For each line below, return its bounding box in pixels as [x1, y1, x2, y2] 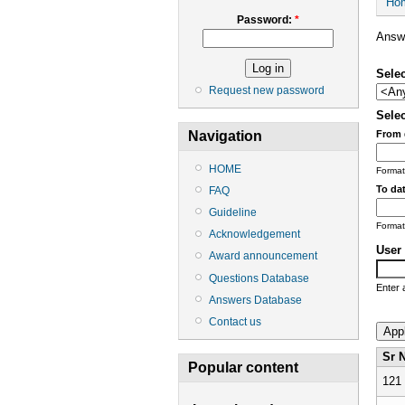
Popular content [188, 360, 298, 376]
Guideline [209, 205, 257, 219]
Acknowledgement [209, 228, 300, 241]
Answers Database [209, 293, 302, 306]
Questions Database [209, 271, 309, 285]
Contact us [209, 315, 261, 328]
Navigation [188, 128, 262, 145]
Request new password [209, 84, 325, 98]
